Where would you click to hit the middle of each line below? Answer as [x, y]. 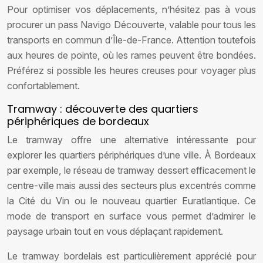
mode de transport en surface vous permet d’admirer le [131, 216]
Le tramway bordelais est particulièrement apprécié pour [131, 256]
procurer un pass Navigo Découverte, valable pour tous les [131, 25]
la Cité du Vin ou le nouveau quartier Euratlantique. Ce [131, 201]
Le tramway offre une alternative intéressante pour [131, 140]
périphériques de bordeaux [78, 121]
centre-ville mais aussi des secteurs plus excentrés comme [131, 186]
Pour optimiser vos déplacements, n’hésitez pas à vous [131, 9]
